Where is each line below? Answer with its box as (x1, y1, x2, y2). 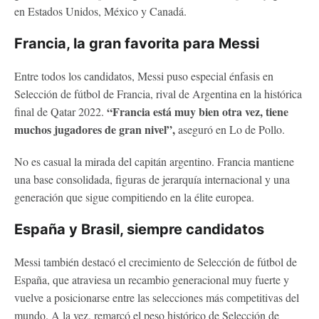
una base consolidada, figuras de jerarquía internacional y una (14, 171, 290, 187)
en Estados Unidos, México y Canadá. (14, 3, 187, 19)
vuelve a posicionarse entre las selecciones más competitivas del (14, 289, 299, 305)
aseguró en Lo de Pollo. (175, 121, 285, 137)
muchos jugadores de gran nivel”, (14, 120, 175, 137)
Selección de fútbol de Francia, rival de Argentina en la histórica (14, 85, 302, 101)
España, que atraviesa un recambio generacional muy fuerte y (14, 271, 289, 287)
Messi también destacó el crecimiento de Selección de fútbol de (14, 253, 297, 269)
